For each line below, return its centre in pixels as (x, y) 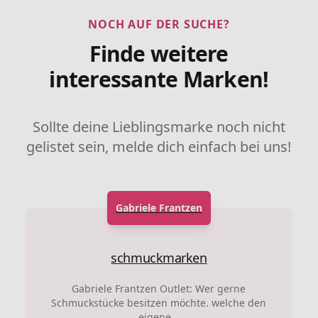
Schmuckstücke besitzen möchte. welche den (159, 302)
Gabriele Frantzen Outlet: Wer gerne (159, 288)
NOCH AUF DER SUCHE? (159, 24)
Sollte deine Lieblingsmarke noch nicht (159, 126)
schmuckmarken (159, 257)
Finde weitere (159, 54)
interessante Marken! (159, 79)
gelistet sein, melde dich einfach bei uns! (159, 146)
